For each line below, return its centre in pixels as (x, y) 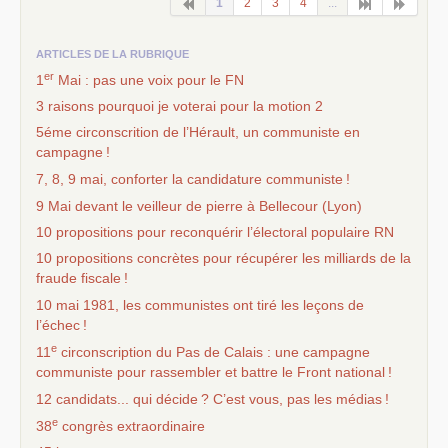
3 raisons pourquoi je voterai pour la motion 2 (179, 105)
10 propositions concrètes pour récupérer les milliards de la (223, 257)
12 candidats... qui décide (117, 398)
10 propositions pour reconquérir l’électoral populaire (205, 231)
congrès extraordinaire (131, 425)
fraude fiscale (78, 277)
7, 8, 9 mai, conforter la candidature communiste (189, 178)
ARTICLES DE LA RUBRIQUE (112, 53)
